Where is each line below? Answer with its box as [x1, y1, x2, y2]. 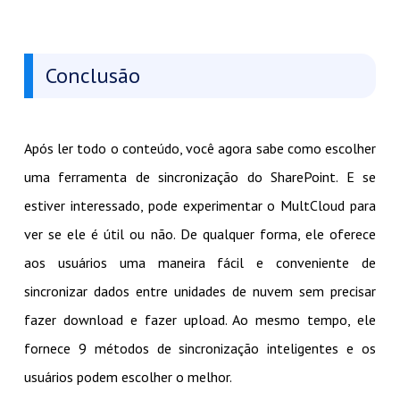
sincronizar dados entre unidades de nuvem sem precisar [23, 282, 377, 301]
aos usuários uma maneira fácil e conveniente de [23, 254, 377, 272]
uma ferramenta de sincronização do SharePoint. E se [23, 168, 377, 187]
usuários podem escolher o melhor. [23, 368, 232, 387]
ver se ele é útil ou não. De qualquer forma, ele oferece [23, 225, 377, 244]
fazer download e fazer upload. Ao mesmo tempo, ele [23, 311, 377, 329]
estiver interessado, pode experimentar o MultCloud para [23, 196, 377, 215]
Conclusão [45, 62, 140, 90]
